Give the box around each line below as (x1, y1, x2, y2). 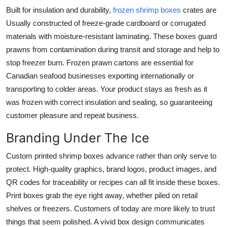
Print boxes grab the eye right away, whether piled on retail (6, 191, 198, 200)
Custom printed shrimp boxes (6, 151, 104, 160)
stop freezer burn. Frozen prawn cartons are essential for (6, 58, 194, 67)
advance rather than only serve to (104, 151, 216, 160)
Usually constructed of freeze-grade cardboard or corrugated (6, 18, 206, 27)
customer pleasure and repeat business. (6, 110, 139, 120)
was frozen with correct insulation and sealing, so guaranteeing (6, 97, 212, 106)
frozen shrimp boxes (113, 5, 181, 14)
